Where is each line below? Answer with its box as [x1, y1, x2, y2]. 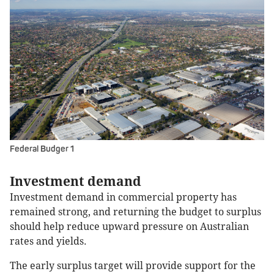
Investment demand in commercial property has [10, 191, 237, 204]
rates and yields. [10, 235, 87, 248]
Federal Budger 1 [10, 144, 74, 155]
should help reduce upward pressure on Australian [10, 221, 249, 233]
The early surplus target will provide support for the [10, 260, 256, 272]
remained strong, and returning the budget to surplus [10, 206, 261, 218]
